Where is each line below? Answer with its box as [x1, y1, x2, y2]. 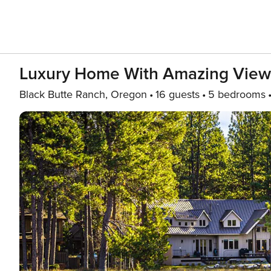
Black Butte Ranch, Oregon [19, 88, 147, 101]
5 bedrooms [208, 88, 266, 101]
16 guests [155, 88, 200, 101]
